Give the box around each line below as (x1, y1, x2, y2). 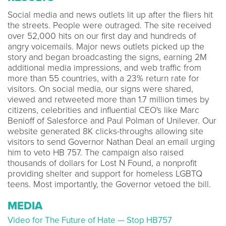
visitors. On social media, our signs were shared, (8, 83, 193, 94)
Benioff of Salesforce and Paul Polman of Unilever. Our (8, 115, 216, 126)
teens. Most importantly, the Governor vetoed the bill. (8, 179, 211, 190)
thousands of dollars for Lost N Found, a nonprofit (8, 157, 197, 168)
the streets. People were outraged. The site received (8, 20, 211, 31)
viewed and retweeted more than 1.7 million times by (8, 94, 209, 105)
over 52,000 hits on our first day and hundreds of (8, 30, 196, 41)
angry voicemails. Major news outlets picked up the (8, 41, 204, 52)
